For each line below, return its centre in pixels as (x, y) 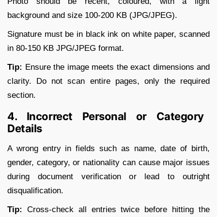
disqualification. (35, 190)
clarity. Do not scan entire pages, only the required (108, 81)
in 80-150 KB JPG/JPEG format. (66, 48)
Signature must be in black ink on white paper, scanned (108, 34)
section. (22, 95)
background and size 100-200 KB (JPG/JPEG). (92, 15)
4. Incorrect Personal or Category (106, 116)
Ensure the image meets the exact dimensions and (116, 67)
